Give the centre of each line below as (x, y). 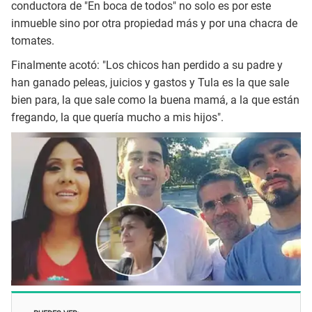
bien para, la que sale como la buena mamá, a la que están (155, 100)
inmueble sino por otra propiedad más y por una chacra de (154, 24)
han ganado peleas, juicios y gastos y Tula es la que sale (150, 82)
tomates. (33, 41)
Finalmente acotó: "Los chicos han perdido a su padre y (147, 65)
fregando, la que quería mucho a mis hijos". (117, 117)
